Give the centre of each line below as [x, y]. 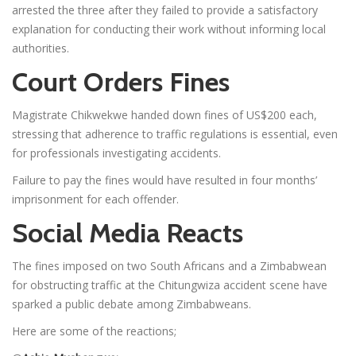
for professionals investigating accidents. [116, 153]
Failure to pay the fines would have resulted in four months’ [164, 180]
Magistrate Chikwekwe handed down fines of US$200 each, [164, 114]
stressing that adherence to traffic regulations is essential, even [175, 133]
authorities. [41, 48]
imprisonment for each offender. [95, 199]
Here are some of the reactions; [94, 331]
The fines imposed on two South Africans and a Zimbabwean [169, 265]
